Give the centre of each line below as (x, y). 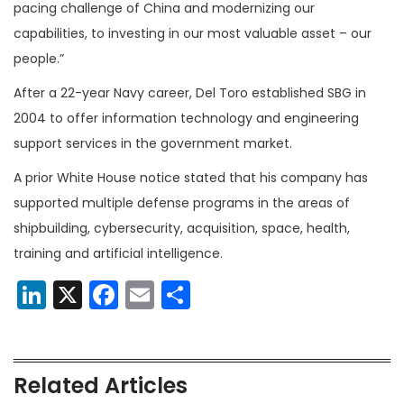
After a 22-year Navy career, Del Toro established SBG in (190, 93)
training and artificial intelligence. (118, 254)
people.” (39, 59)
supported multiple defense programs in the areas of (182, 203)
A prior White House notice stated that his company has (191, 178)
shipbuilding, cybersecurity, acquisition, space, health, (182, 229)
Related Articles (101, 386)
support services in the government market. (153, 144)
